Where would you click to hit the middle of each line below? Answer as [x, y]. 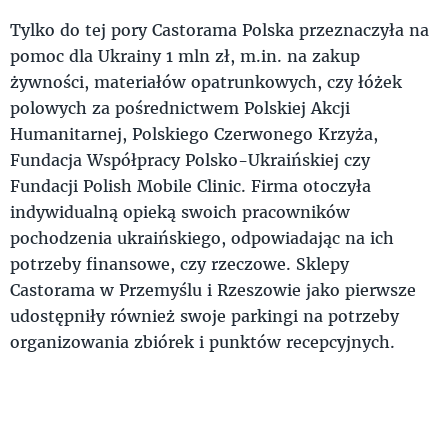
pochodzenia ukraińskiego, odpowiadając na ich [202, 238]
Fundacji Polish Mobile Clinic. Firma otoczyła [190, 186]
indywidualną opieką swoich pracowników [180, 212]
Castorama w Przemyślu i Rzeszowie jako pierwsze [213, 290]
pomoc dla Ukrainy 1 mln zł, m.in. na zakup [185, 56]
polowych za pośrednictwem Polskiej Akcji [180, 108]
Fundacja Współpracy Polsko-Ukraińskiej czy [190, 160]
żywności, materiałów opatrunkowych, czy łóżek [206, 82]
